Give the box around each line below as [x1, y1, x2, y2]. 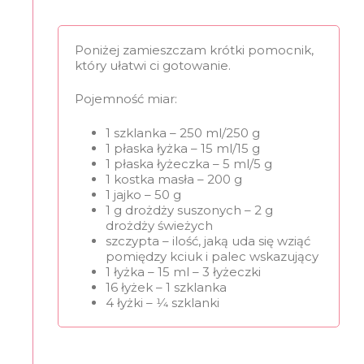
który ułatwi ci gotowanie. [75, 57, 231, 73]
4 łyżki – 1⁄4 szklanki [105, 294, 219, 310]
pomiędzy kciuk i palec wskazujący [105, 248, 318, 264]
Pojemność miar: [75, 91, 177, 107]
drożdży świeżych [105, 217, 213, 233]
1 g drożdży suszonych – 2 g [105, 201, 273, 218]
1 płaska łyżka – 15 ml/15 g [105, 140, 260, 156]
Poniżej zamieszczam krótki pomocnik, [75, 41, 314, 58]
